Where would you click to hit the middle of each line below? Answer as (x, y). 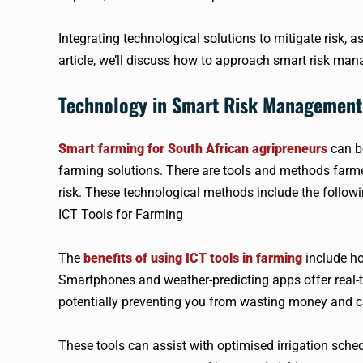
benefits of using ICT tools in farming (193, 258)
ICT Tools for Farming (121, 214)
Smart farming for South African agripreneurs (193, 148)
